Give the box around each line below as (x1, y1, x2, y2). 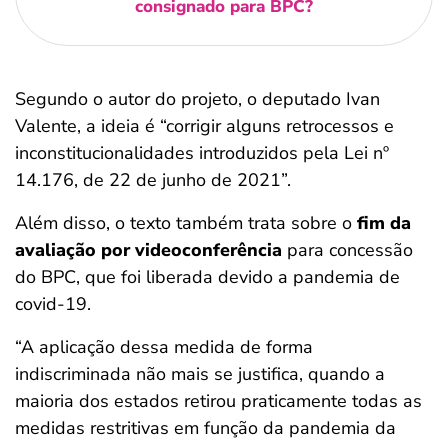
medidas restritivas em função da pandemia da (15, 416, 396, 440)
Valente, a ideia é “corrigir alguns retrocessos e (15, 114, 394, 138)
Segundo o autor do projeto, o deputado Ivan (15, 87, 380, 111)
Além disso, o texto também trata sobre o (15, 211, 357, 235)
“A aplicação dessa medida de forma (15, 335, 313, 359)
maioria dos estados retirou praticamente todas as (15, 389, 422, 413)
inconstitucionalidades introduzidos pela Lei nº (15, 141, 389, 165)
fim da (357, 211, 411, 235)
